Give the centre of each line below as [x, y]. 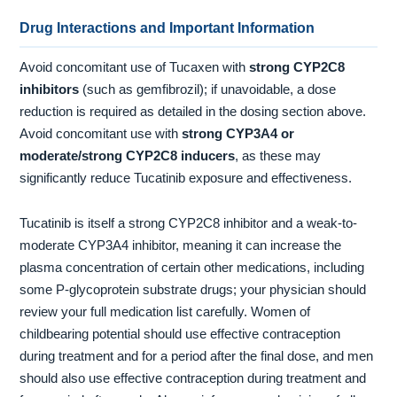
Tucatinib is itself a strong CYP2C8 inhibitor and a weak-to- [189, 224]
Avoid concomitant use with [101, 133]
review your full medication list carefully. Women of [165, 312]
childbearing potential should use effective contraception [180, 335]
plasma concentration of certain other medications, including [192, 268]
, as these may [278, 156]
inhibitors [50, 89]
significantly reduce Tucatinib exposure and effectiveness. [186, 178]
